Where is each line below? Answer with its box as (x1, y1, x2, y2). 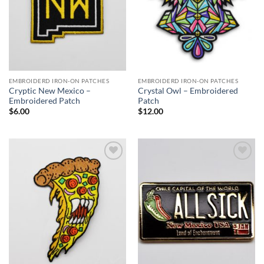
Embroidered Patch (8, 95, 80, 105)
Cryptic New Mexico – (8, 85, 91, 95)
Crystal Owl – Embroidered (137, 85, 238, 95)
